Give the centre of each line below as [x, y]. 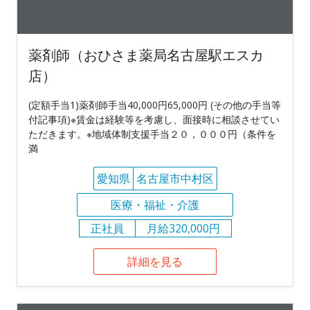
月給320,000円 [183, 228]
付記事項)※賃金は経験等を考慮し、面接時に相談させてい [154, 119]
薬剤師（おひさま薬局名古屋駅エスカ [146, 55]
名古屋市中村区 [175, 179]
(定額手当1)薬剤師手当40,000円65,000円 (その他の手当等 [155, 105]
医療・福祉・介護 [155, 205]
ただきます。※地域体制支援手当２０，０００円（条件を [152, 134]
